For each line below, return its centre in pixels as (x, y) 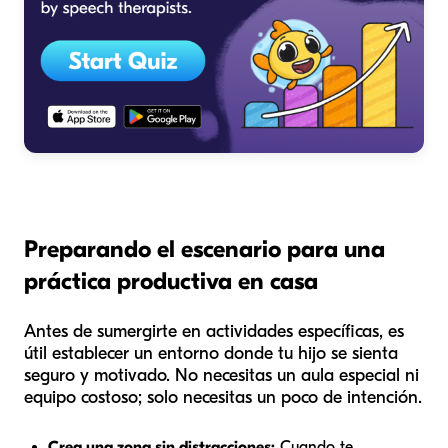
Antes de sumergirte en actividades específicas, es (214, 331)
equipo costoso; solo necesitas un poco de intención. (223, 397)
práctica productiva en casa (171, 280)
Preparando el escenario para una (204, 248)
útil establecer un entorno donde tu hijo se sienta (211, 353)
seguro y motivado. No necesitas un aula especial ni (221, 375)
